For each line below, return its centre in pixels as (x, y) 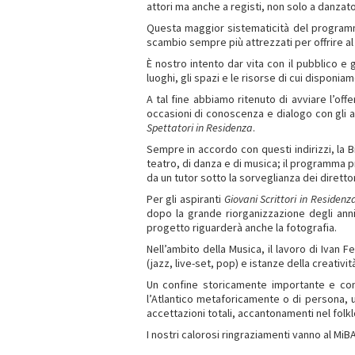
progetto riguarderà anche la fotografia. (241, 227)
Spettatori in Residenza (199, 128)
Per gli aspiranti (185, 199)
